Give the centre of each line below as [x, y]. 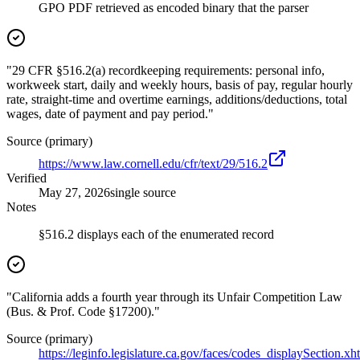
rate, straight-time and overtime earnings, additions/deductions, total [177, 100]
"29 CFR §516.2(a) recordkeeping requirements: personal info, [166, 71]
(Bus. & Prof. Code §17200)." [83, 312]
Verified [27, 178]
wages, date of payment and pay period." [110, 114]
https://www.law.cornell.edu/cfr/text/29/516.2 [153, 164]
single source [143, 193]
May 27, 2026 [74, 193]
